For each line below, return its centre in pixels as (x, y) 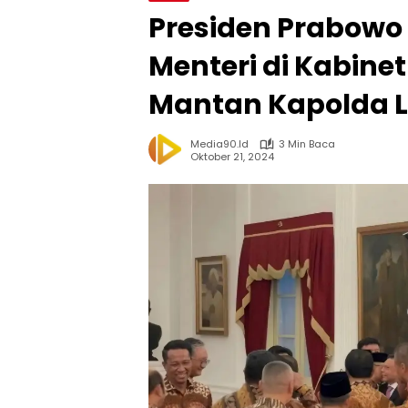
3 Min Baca (307, 144)
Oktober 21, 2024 (232, 156)
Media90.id (219, 144)
